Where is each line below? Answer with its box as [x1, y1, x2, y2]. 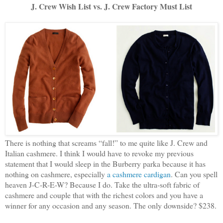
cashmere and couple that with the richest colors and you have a [5, 189, 203, 200]
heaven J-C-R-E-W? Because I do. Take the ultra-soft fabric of [5, 179, 200, 190]
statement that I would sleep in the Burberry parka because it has [5, 158, 206, 169]
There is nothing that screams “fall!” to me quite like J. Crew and [5, 137, 208, 148]
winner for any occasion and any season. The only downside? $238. [5, 200, 217, 211]
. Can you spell [171, 168, 218, 179]
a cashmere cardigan [105, 168, 171, 179]
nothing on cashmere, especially [5, 168, 105, 179]
